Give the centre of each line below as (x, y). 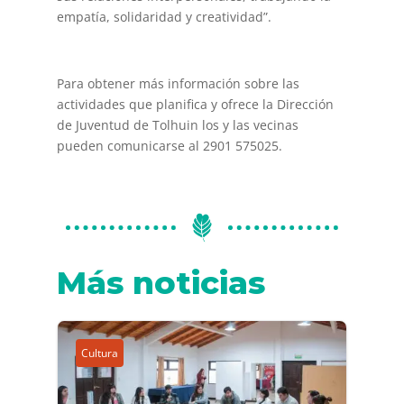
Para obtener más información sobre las (178, 83)
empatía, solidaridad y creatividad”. (164, 16)
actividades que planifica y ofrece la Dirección (195, 104)
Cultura (99, 353)
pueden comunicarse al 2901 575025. (169, 145)
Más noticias (161, 282)
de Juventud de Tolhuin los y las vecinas (177, 124)
